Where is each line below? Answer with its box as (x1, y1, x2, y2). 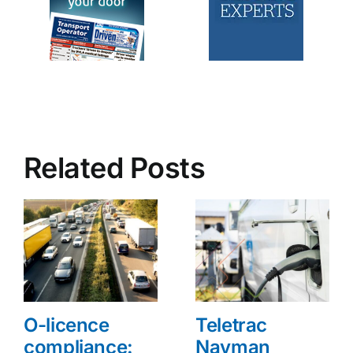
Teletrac (195, 314, 268, 337)
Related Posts (23, 150, 205, 185)
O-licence (23, 314, 110, 337)
